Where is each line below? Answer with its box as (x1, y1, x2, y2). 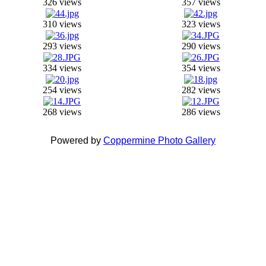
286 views (181, 107, 220, 117)
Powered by (50, 135, 103, 145)
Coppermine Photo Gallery (103, 135, 216, 145)
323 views (181, 19, 220, 29)
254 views (43, 85, 81, 95)
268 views (43, 107, 81, 117)
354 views (181, 63, 220, 73)
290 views (181, 41, 220, 51)
